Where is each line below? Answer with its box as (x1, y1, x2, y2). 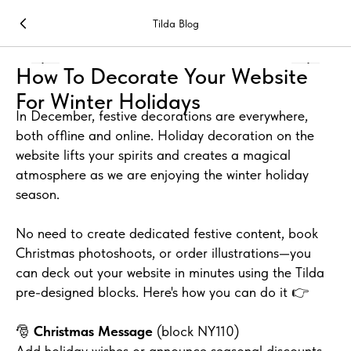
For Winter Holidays (16, 88, 201, 114)
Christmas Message (34, 323, 157, 339)
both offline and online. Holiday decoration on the (16, 127, 314, 143)
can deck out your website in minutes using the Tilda (16, 264, 324, 280)
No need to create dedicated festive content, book (16, 225, 318, 241)
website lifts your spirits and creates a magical (16, 147, 291, 163)
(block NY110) (157, 323, 239, 339)
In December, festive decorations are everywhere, (16, 107, 308, 124)
